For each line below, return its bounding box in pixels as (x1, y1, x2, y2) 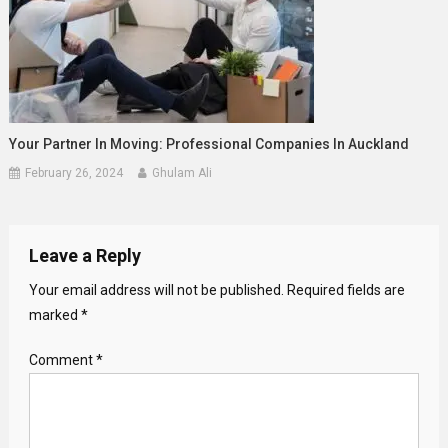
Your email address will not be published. (28, 281, 284, 298)
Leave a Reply (28, 244, 141, 266)
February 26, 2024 (25, 165, 124, 180)
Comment (28, 351, 96, 368)
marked (28, 306, 81, 323)
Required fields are (286, 281, 405, 298)
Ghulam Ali (152, 165, 213, 180)
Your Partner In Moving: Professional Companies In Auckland (9, 135, 410, 152)
